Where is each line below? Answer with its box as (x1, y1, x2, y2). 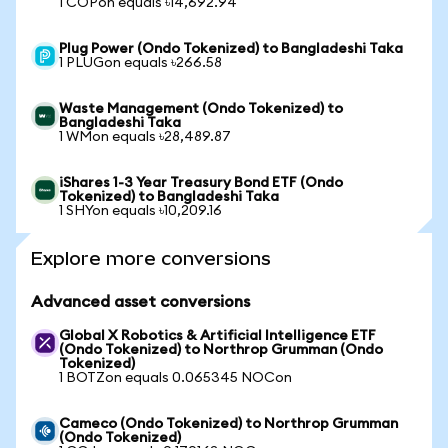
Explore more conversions (31, 248, 271, 269)
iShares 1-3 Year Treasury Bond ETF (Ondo (59, 176, 343, 190)
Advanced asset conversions (31, 294, 250, 310)
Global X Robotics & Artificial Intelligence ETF (59, 329, 376, 343)
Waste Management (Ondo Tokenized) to (59, 102, 343, 116)
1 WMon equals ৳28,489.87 (59, 130, 231, 144)
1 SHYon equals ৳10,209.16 (59, 204, 222, 218)
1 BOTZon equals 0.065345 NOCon (59, 371, 292, 385)
